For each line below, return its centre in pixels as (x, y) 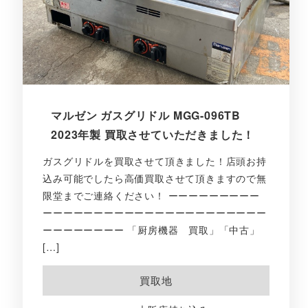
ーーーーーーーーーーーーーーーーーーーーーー (155, 213)
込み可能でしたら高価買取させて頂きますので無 (155, 178)
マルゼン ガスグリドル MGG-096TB (146, 115)
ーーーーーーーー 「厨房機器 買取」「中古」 (151, 230)
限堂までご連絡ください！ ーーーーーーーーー (151, 196)
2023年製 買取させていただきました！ (153, 135)
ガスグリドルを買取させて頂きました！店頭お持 (155, 161)
